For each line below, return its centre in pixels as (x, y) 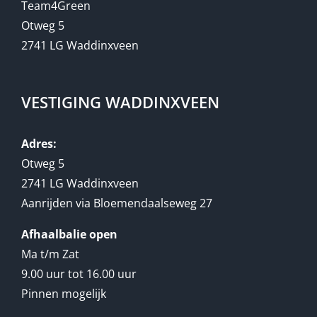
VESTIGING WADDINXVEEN (120, 102)
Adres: (39, 144)
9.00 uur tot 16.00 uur (79, 274)
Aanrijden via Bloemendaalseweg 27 (117, 203)
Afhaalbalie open (69, 235)
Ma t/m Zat (50, 254)
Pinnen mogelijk (64, 294)
